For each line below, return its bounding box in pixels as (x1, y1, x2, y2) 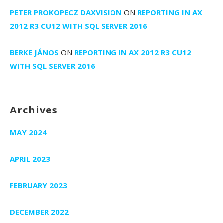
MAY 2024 (10, 127, 47, 137)
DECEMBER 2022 (10, 206, 69, 217)
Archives (10, 103, 58, 116)
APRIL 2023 (10, 153, 50, 164)
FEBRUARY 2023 (10, 180, 67, 190)
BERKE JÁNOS (10, 47, 59, 57)
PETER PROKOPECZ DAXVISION (10, 7, 122, 17)
